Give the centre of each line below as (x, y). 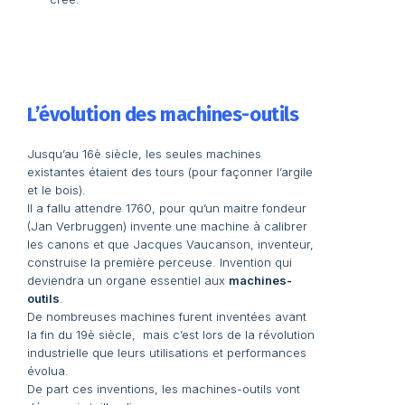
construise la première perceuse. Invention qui (160, 263)
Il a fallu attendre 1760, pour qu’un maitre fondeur (169, 208)
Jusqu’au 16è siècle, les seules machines (144, 154)
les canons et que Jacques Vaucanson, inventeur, (170, 245)
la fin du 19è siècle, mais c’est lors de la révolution (171, 335)
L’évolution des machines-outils (163, 115)
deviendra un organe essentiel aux (128, 281)
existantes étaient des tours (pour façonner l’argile (170, 172)
